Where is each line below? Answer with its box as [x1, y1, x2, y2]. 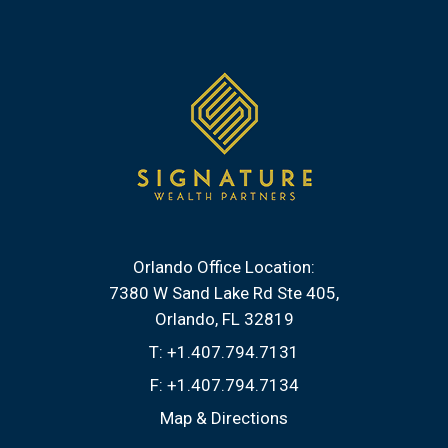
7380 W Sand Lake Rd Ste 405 [109, 283, 336, 303]
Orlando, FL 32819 [154, 309, 294, 329]
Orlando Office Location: [133, 257, 315, 277]
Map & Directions [160, 408, 288, 428]
